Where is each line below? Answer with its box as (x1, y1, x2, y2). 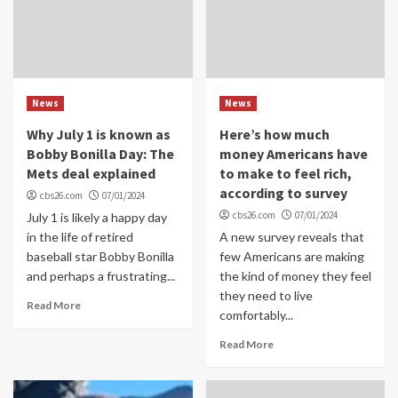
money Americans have (219, 144, 368, 163)
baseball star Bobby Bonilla (27, 248, 174, 264)
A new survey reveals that (219, 228, 364, 244)
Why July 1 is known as (27, 124, 171, 143)
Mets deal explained (27, 163, 155, 182)
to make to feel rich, (219, 163, 352, 182)
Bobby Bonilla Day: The (27, 144, 174, 163)
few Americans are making (219, 248, 364, 264)
